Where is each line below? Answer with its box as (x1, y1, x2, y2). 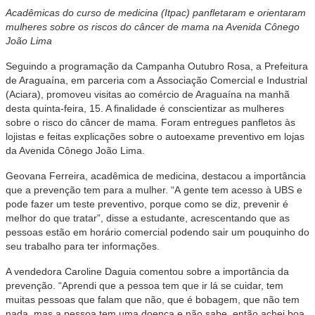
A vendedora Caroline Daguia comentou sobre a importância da (6, 266, 289, 277)
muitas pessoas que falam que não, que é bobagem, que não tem (6, 294, 300, 305)
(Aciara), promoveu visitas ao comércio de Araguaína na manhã (6, 89, 290, 100)
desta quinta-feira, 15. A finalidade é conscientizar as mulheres (6, 103, 284, 114)
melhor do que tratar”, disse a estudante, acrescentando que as (6, 212, 290, 224)
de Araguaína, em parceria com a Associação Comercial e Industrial (6, 75, 307, 86)
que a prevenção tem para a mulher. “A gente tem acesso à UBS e (6, 184, 302, 195)
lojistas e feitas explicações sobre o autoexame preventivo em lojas (6, 131, 304, 142)
